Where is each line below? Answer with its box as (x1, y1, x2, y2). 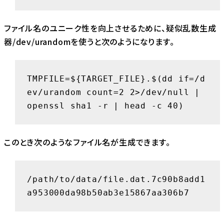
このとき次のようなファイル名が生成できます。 (4, 136, 170, 148)
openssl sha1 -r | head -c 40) (27, 100, 184, 110)
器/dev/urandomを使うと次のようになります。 (4, 35, 174, 48)
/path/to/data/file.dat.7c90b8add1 (27, 174, 205, 184)
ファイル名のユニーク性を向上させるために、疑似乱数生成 (4, 22, 216, 34)
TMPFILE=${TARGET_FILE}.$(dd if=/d (27, 73, 205, 83)
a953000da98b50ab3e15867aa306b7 (27, 187, 189, 197)
